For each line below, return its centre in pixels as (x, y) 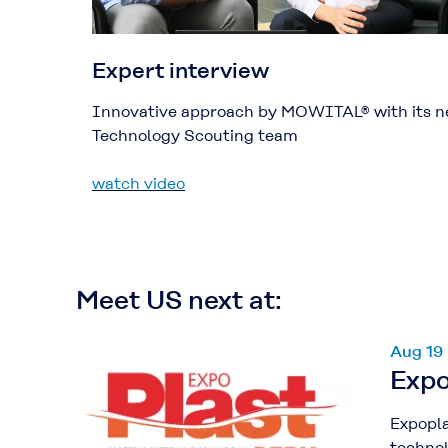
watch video (138, 184)
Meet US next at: (179, 300)
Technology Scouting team (195, 136)
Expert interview (180, 71)
